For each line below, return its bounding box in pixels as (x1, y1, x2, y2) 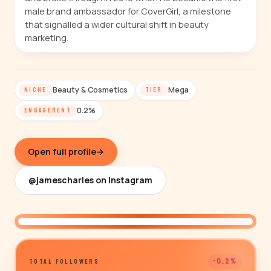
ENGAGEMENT (24, 106, 72, 114)
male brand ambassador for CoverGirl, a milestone (25, 5, 231, 17)
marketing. (25, 32, 68, 44)
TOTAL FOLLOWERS (29, 258, 100, 266)
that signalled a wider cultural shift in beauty (25, 19, 209, 30)
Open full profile (28, 146, 96, 157)
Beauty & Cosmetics (52, 85, 128, 95)
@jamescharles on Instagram (28, 174, 152, 186)
